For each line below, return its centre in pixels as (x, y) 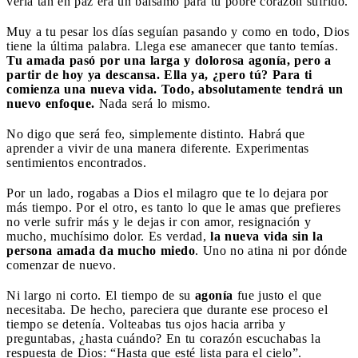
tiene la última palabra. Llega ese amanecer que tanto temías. (172, 46)
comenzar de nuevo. (61, 265)
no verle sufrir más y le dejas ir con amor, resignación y (159, 221)
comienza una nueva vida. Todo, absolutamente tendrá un (175, 89)
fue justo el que (277, 295)
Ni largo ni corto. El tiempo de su (101, 295)
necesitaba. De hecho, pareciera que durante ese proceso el (167, 309)
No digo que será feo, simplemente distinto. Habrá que (156, 133)
